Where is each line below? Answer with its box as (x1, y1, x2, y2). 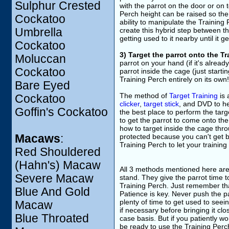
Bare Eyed (15, 79, 70, 92)
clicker (120, 100, 140, 108)
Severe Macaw (15, 172, 94, 185)
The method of (120, 91, 169, 100)
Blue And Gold (15, 186, 90, 198)
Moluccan (15, 53, 66, 65)
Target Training (169, 91, 218, 100)
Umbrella (15, 26, 62, 39)
